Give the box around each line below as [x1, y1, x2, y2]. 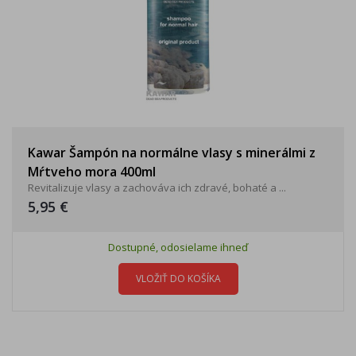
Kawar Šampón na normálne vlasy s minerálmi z [28, 144, 315, 161]
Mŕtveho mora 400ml [28, 163, 156, 180]
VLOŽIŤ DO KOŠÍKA [135, 272, 221, 285]
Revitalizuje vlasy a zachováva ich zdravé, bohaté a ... [28, 180, 286, 195]
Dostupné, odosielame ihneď [108, 240, 248, 254]
